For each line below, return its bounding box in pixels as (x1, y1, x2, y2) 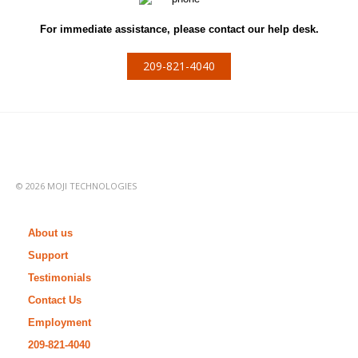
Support (28, 249, 68, 261)
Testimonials (28, 271, 91, 284)
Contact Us (28, 293, 82, 306)
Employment (28, 316, 91, 328)
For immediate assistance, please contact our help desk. (39, 22, 319, 35)
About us (28, 226, 73, 239)
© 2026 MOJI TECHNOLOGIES (16, 179, 137, 192)
